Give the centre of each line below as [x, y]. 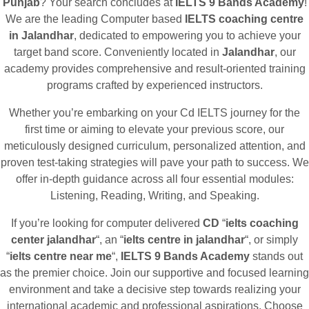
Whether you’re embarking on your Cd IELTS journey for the [154, 112]
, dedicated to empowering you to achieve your [187, 35]
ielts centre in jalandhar [184, 239]
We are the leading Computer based [95, 19]
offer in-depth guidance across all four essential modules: [154, 179]
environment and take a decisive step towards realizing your [154, 289]
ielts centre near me [61, 256]
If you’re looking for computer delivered [107, 223]
